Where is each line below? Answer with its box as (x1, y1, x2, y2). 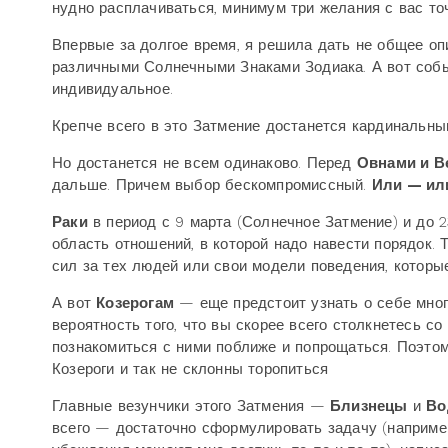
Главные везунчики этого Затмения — (52, 397, 330, 415)
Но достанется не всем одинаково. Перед (52, 154, 357, 172)
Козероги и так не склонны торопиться (52, 360, 334, 378)
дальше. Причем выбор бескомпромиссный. (52, 176, 372, 194)
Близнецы (330, 397, 408, 415)
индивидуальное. (52, 80, 173, 98)
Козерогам (96, 294, 175, 312)
